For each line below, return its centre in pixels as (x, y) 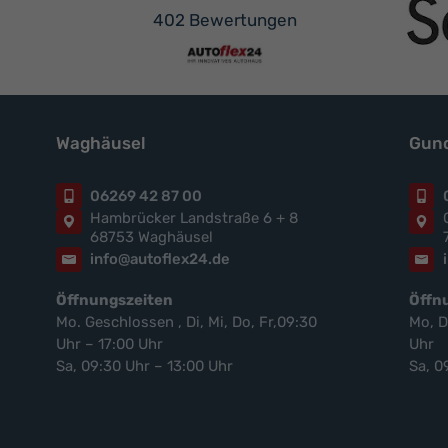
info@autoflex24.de (160, 259)
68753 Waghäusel (151, 236)
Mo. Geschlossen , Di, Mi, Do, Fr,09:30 (186, 322)
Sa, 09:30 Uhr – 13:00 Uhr (144, 366)
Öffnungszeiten (114, 300)
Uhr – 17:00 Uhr (109, 344)
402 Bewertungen (225, 19)
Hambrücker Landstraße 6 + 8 (194, 217)
